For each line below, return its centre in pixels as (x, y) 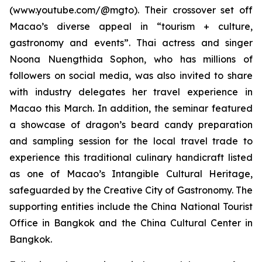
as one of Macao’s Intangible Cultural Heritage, (131, 174)
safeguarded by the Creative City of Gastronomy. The (131, 190)
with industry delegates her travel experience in (131, 92)
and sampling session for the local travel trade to (131, 141)
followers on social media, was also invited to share (131, 75)
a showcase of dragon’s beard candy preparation (131, 125)
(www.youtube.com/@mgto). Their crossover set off (131, 10)
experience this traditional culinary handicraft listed (131, 157)
